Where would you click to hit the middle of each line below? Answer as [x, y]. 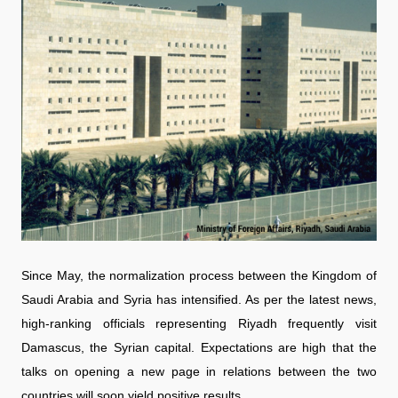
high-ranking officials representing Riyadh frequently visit [199, 323]
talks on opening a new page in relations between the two [199, 371]
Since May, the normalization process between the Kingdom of [199, 275]
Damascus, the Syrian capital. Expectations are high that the [199, 347]
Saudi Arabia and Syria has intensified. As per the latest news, [199, 299]
